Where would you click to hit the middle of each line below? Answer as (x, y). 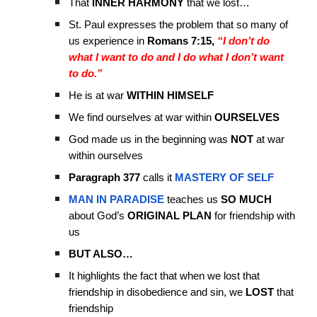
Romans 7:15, (181, 41)
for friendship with (254, 216)
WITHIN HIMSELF (171, 96)
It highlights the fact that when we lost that (165, 276)
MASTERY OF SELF (225, 178)
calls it (158, 178)
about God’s (98, 216)
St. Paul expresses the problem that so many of (179, 25)
